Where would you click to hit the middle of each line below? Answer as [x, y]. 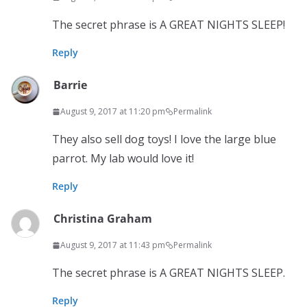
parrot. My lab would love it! [123, 158]
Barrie [70, 85]
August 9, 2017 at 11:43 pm [113, 245]
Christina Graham [103, 219]
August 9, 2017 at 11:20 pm [113, 111]
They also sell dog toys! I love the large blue [164, 139]
